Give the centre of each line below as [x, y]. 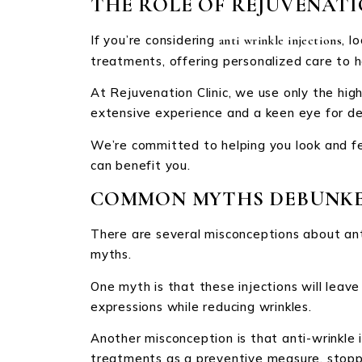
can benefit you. [141, 165]
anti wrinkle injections [280, 40]
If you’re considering [155, 40]
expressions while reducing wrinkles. [201, 306]
